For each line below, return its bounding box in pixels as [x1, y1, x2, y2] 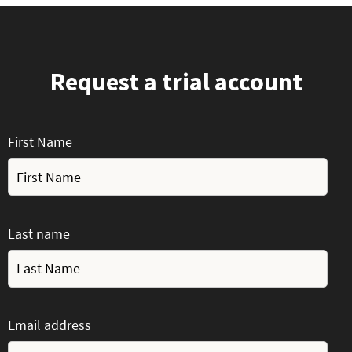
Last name [8, 224, 70, 243]
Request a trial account [49, 65, 302, 98]
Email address [8, 316, 91, 335]
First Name [8, 133, 72, 152]
